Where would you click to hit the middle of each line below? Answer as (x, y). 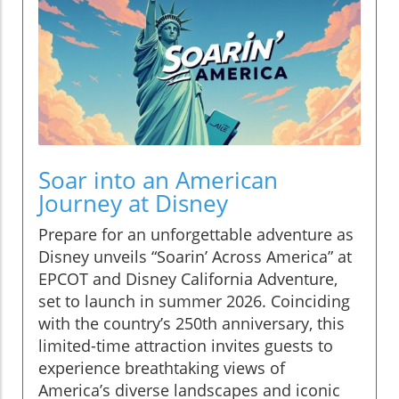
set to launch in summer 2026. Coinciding (194, 301)
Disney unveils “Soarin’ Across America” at (195, 256)
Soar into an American (158, 179)
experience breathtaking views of (162, 367)
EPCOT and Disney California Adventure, (188, 278)
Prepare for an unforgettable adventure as (196, 234)
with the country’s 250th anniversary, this (191, 323)
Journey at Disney (133, 203)
